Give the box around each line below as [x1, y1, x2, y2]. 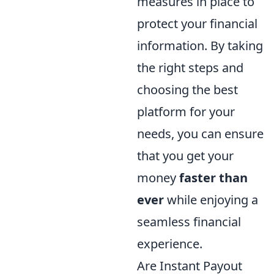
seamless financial [137, 213, 241, 230]
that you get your [137, 147, 234, 164]
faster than [179, 169, 248, 186]
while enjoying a [164, 191, 258, 208]
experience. [137, 235, 202, 252]
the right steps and [137, 59, 243, 76]
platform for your [137, 103, 235, 120]
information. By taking [137, 37, 263, 54]
